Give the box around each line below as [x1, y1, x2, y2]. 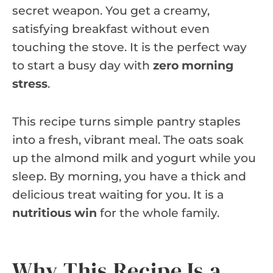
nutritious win [12, 205, 97, 220]
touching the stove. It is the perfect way [12, 40, 247, 54]
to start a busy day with [12, 58, 153, 73]
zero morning [153, 58, 233, 73]
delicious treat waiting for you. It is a [12, 187, 224, 202]
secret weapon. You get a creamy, [12, 3, 210, 18]
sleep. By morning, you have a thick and [12, 169, 246, 183]
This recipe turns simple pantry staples [12, 114, 241, 129]
